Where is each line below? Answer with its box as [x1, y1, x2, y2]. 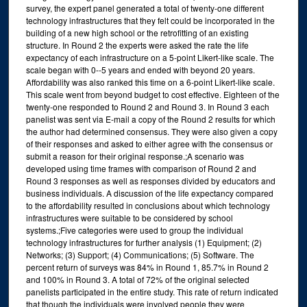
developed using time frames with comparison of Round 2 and [25, 162, 256, 175]
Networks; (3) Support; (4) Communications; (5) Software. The [25, 249, 254, 261]
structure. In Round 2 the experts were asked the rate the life [25, 39, 249, 51]
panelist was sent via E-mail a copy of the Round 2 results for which [25, 113, 275, 125]
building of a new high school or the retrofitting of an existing [25, 27, 249, 39]
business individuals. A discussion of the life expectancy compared [25, 187, 273, 199]
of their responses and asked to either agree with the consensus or [25, 138, 273, 150]
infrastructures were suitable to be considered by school [25, 212, 233, 224]
